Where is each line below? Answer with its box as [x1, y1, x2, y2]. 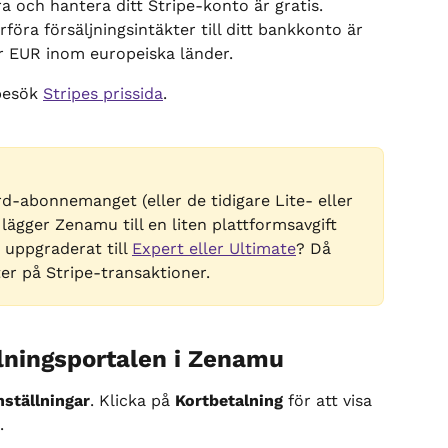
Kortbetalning [175, 391, 283, 411]
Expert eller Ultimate [132, 238, 296, 258]
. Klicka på [90, 391, 175, 411]
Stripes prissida [43, 84, 163, 104]
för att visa [283, 391, 377, 411]
